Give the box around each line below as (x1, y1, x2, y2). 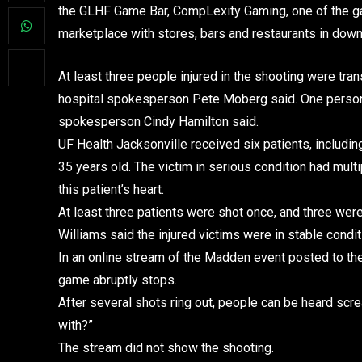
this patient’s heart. (58, 181, 164, 197)
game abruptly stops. (58, 271, 177, 288)
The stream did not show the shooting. (58, 339, 274, 356)
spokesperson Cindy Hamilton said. (58, 113, 259, 129)
